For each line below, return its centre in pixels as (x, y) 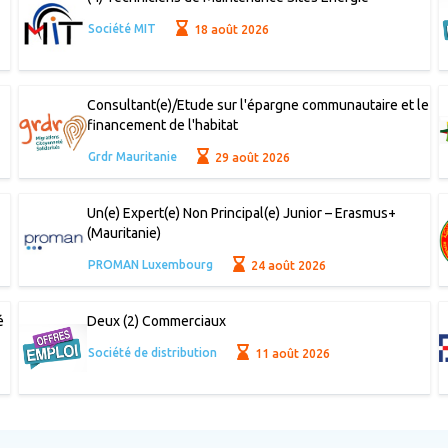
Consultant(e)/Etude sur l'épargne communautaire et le (257, 105)
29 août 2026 (251, 157)
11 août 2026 (291, 353)
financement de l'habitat (162, 125)
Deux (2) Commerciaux (156, 321)
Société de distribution (152, 353)
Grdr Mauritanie (132, 157)
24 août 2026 (287, 265)
